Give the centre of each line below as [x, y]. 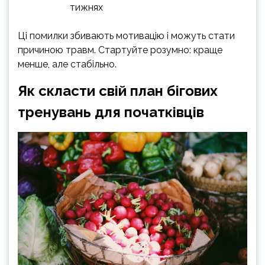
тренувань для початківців [111, 112]
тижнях [86, 7]
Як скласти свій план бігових [118, 91]
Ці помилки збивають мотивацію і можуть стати [126, 36]
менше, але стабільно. [67, 64]
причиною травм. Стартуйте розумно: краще [120, 50]
